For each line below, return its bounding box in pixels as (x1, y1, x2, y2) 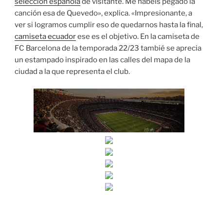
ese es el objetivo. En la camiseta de (76, 32, 200, 41)
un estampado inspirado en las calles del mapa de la (15, 55, 190, 65)
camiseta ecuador (15, 32, 76, 41)
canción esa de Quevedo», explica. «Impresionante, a (15, 9, 192, 18)
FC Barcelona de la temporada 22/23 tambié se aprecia (15, 44, 201, 53)
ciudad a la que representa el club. (15, 67, 130, 76)
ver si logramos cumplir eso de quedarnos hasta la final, (15, 20, 203, 30)
